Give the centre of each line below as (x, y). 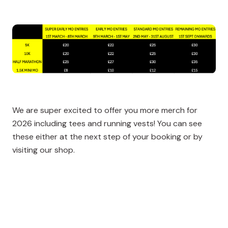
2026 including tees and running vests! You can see (107, 123)
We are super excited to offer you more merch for (105, 110)
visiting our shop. (44, 150)
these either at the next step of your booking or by (107, 136)
